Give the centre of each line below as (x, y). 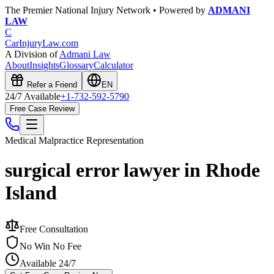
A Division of (32, 54)
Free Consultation (54, 229)
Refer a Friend (51, 85)
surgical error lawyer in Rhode (132, 170)
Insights (44, 65)
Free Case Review (42, 109)
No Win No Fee (50, 246)
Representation (114, 140)
